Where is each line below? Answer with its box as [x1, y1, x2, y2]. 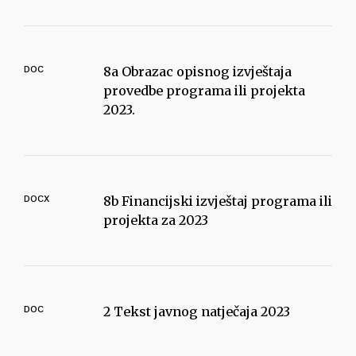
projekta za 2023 [103, 212, 208, 228]
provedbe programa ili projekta [103, 83, 305, 99]
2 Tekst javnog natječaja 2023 [103, 304, 290, 319]
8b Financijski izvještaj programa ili [103, 193, 332, 209]
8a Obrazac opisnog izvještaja [103, 64, 292, 79]
